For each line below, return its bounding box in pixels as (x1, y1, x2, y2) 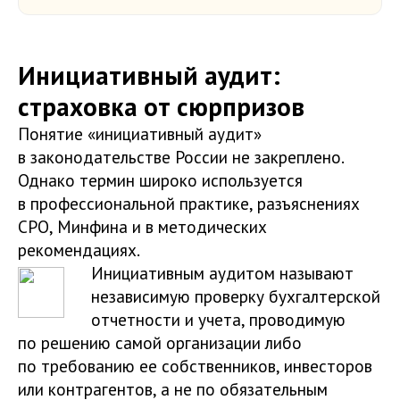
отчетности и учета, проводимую (91, 307, 346, 330)
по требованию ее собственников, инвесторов (18, 354, 372, 377)
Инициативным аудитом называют (91, 261, 354, 284)
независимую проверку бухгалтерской (91, 284, 380, 307)
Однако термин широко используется (18, 168, 303, 191)
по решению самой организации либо (18, 330, 302, 354)
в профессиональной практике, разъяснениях (18, 191, 360, 214)
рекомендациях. (18, 237, 140, 261)
